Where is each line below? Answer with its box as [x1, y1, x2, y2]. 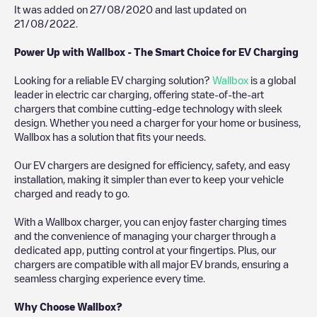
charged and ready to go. [14, 188, 129, 198]
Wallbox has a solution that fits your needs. [14, 131, 208, 142]
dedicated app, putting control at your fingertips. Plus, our [14, 244, 276, 255]
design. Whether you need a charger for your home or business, [14, 117, 301, 127]
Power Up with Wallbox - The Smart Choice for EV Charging [14, 46, 299, 57]
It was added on [14, 4, 90, 14]
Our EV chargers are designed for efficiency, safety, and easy [14, 159, 290, 170]
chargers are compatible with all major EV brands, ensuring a [14, 258, 289, 269]
